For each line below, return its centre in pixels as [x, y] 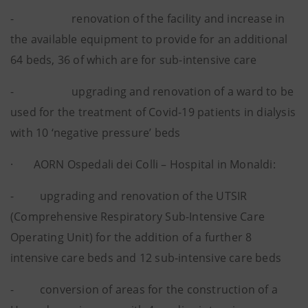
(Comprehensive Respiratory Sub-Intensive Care [138, 217]
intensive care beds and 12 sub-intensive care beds [146, 258]
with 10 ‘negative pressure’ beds [96, 133]
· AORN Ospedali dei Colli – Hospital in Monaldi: [143, 164]
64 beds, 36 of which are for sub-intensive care [134, 60]
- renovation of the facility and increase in [148, 19]
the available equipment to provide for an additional [149, 39]
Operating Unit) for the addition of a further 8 [131, 237]
